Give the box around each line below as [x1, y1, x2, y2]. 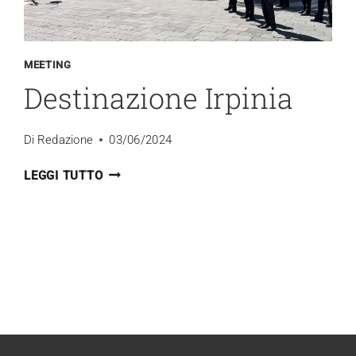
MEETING [24, 58, 72, 71]
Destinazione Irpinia [24, 79, 293, 118]
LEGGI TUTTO [24, 168, 103, 183]
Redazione [37, 132, 94, 147]
